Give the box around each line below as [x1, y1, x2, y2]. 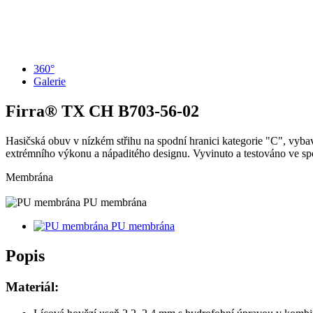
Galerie [34, 75, 66, 87]
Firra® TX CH [6, 101, 118, 120]
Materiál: [6, 279, 59, 294]
